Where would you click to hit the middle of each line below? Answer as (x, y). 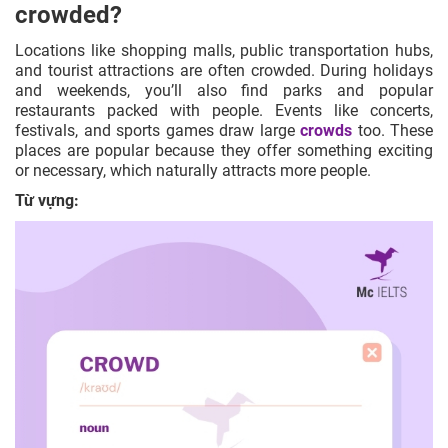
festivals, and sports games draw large (157, 130)
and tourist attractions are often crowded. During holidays (224, 70)
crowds (326, 130)
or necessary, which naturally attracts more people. (193, 170)
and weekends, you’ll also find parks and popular (224, 90)
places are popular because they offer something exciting (224, 150)
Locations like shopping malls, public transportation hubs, (224, 50)
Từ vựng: (47, 200)
